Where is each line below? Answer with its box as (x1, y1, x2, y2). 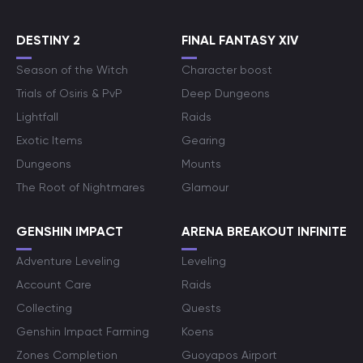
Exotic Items (16, 134, 83, 147)
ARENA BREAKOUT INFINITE (181, 224, 347, 239)
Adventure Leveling (16, 254, 120, 267)
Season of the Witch (16, 63, 128, 76)
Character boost (181, 63, 272, 76)
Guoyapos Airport (181, 348, 277, 361)
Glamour (181, 181, 228, 194)
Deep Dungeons (181, 87, 270, 100)
